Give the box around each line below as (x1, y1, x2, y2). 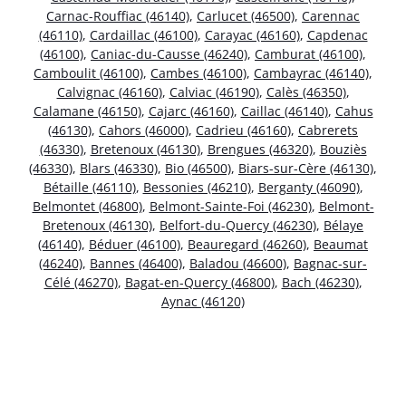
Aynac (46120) (161, 293, 245, 311)
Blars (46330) (80, 159, 158, 178)
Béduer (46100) (89, 236, 180, 254)
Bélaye (324, 217, 363, 235)
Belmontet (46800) (32, 198, 142, 216)
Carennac (302, 7, 360, 25)
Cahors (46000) (99, 121, 188, 140)
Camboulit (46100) (34, 64, 143, 82)
